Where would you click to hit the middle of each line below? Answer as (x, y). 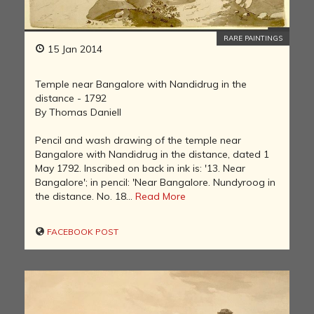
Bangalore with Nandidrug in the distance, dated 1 (152, 154)
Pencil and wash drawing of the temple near (138, 140)
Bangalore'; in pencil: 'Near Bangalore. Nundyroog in (155, 182)
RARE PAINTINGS (253, 38)
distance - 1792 (71, 98)
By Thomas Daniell (78, 112)
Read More (161, 196)
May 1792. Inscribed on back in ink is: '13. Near (140, 168)
